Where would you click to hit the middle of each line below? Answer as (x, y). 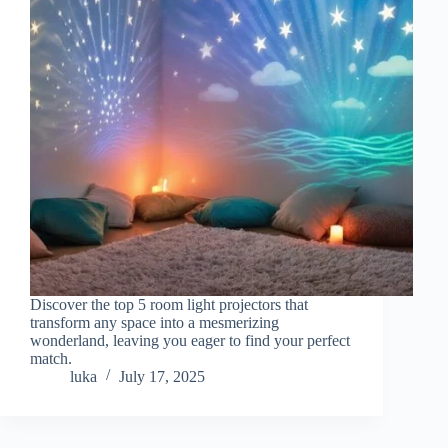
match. (51, 358)
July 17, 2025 (162, 376)
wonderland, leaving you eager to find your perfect (190, 340)
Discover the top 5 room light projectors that (169, 304)
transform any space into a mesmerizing (154, 322)
